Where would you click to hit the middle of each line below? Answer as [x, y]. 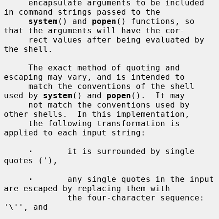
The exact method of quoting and [16, 67]
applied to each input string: [75, 132]
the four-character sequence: [36, 197]
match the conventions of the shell [16, 86]
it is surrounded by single [114, 151]
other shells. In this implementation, [97, 114]
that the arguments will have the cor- [94, 30]
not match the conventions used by [16, 105]
